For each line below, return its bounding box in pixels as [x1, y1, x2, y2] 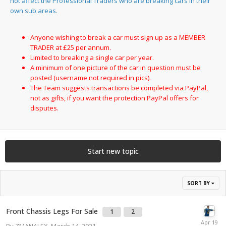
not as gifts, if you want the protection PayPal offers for [30, 93, 199, 102]
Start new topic [87, 146, 139, 156]
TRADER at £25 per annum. [30, 42, 111, 52]
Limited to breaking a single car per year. [30, 52, 154, 62]
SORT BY [187, 179, 211, 187]
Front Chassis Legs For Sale [6, 206, 100, 216]
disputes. [30, 103, 59, 112]
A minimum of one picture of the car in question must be [30, 63, 201, 72]
